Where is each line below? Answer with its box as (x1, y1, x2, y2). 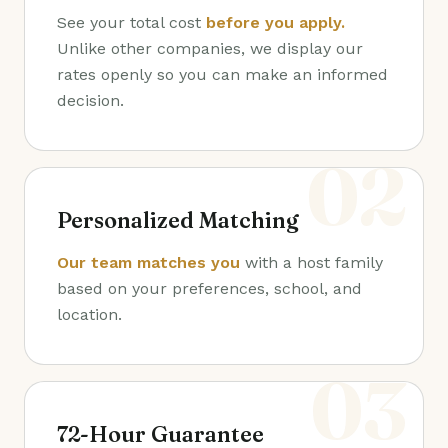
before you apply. (206, 13, 345, 32)
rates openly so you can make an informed (57, 65, 388, 84)
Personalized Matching (57, 207, 299, 234)
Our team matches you (57, 253, 240, 272)
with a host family (240, 253, 383, 272)
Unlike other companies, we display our (57, 39, 363, 58)
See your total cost (57, 13, 206, 32)
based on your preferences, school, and (57, 279, 362, 298)
